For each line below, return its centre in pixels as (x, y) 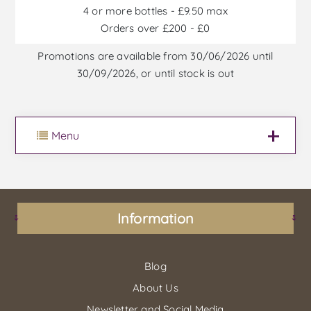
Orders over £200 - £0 (155, 28)
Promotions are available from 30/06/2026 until (155, 56)
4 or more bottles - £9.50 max (155, 10)
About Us (155, 287)
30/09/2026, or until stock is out (155, 73)
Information (155, 218)
